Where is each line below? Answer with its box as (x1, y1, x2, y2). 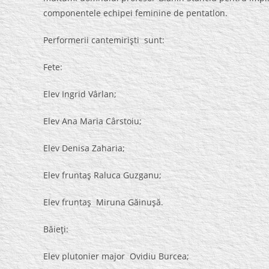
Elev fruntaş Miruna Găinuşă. (43, 196, 163, 208)
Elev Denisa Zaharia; (43, 142, 125, 154)
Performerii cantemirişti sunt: (43, 34, 165, 46)
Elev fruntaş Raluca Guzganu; (43, 169, 162, 181)
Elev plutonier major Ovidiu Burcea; (43, 250, 189, 262)
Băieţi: (43, 223, 68, 235)
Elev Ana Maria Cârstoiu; (43, 115, 142, 127)
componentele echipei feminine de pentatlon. (43, 7, 228, 19)
